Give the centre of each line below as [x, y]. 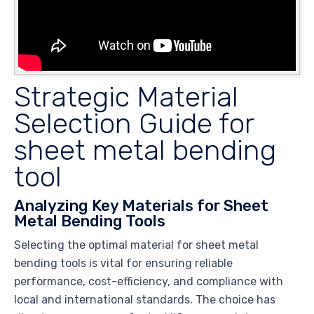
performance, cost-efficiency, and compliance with [149, 281]
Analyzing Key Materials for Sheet [141, 205]
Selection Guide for [134, 123]
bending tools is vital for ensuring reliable [123, 263]
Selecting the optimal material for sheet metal [136, 245]
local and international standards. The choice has [145, 299]
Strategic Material [126, 96]
